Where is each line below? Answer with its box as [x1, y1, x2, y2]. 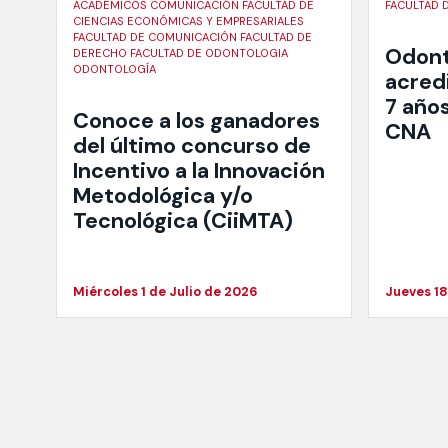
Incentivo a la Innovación [73, 156, 325, 185]
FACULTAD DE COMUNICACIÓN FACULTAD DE [73, 30, 312, 45]
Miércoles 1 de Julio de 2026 [73, 282, 258, 300]
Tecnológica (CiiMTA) [73, 206, 293, 235]
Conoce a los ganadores [73, 106, 320, 135]
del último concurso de [73, 131, 311, 160]
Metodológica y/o [73, 181, 253, 210]
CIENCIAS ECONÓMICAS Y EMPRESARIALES [73, 14, 304, 29]
